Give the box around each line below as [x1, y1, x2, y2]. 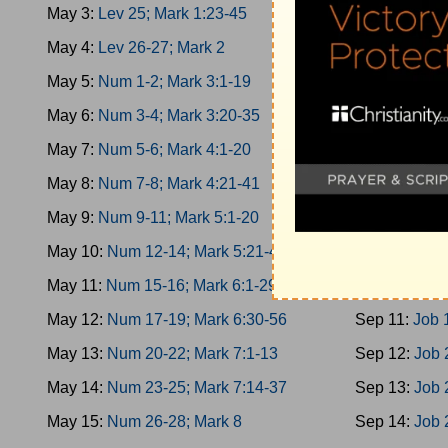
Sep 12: [355, 345, 415, 362]
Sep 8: [355, 209, 406, 226]
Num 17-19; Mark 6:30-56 [107, 311, 287, 328]
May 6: [47, 107, 98, 124]
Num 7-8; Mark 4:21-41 [98, 175, 260, 192]
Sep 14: [355, 413, 415, 430]
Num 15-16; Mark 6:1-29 [106, 277, 277, 294]
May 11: [47, 277, 106, 294]
